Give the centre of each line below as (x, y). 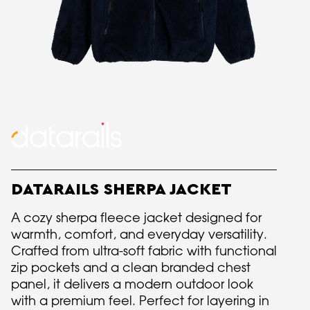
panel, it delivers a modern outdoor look (132, 284)
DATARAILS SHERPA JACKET (121, 190)
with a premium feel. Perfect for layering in (140, 301)
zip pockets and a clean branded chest (131, 267)
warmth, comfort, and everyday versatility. (139, 234)
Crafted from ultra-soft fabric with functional (144, 251)
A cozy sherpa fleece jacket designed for (136, 218)
